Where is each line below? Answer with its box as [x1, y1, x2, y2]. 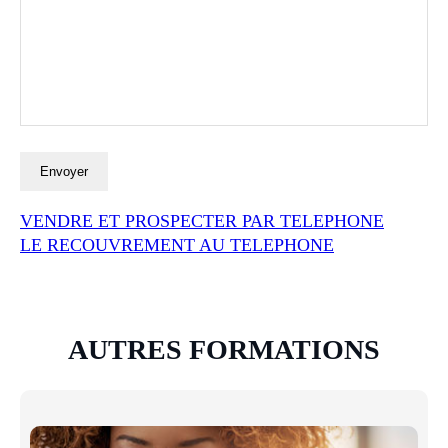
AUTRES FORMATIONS [68, 333, 380, 365]
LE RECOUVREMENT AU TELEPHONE [20, 234, 334, 255]
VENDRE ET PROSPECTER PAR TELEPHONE [20, 210, 384, 231]
